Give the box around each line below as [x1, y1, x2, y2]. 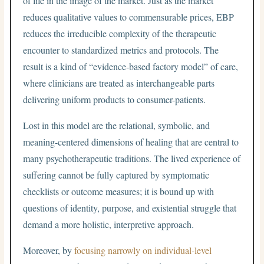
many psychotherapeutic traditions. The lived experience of [23, 151, 241, 164]
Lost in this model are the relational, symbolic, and [23, 118, 210, 131]
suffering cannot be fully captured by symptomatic [23, 168, 210, 181]
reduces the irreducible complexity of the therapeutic [23, 27, 217, 39]
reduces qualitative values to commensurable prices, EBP [23, 10, 235, 23]
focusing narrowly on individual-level [74, 243, 212, 256]
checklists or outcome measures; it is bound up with [23, 184, 214, 197]
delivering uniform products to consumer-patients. [23, 93, 206, 105]
